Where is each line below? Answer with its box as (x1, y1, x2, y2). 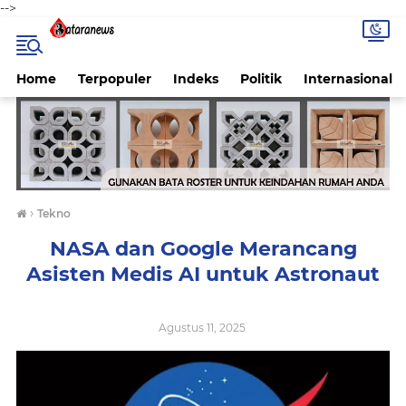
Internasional (304, 71, 392, 87)
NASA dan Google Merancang (49, 237, 357, 261)
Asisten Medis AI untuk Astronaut (26, 262, 380, 286)
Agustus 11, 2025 (158, 321, 248, 334)
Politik (240, 71, 282, 87)
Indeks (173, 71, 218, 87)
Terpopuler (78, 71, 151, 87)
